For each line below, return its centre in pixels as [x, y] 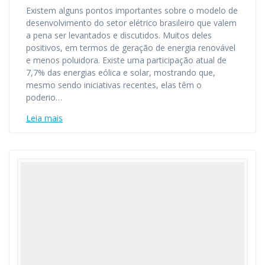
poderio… [44, 98]
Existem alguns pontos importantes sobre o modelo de [132, 11]
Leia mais [44, 118]
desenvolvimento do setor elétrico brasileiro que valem [131, 23]
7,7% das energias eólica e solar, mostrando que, [121, 73]
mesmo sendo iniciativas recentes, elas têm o [114, 85]
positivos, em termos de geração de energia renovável [131, 48]
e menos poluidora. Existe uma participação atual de [126, 60]
